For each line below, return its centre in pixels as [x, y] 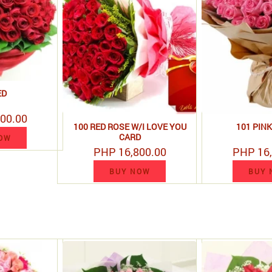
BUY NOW [130, 172]
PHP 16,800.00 [130, 152]
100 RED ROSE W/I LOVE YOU [130, 127]
